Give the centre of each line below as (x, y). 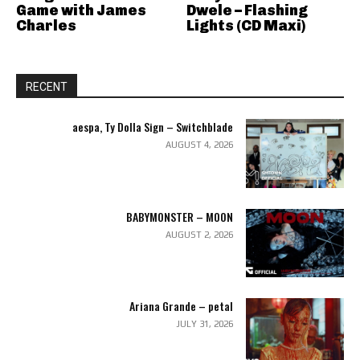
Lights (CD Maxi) (245, 26)
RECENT (47, 87)
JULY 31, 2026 (204, 324)
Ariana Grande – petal (181, 306)
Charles (46, 26)
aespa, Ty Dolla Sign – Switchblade (152, 127)
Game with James (81, 10)
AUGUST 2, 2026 (199, 234)
